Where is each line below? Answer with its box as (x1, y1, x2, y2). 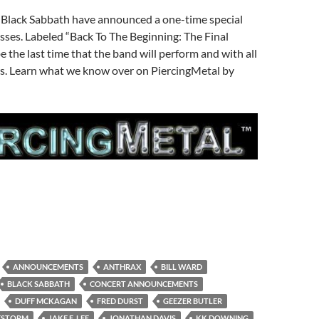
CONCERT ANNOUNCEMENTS (90, 279, 198, 289)
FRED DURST (97, 296, 143, 306)
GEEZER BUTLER (163, 296, 222, 306)
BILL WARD (161, 262, 202, 272)
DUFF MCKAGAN (15, 296, 77, 306)
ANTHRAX (103, 262, 141, 272)
